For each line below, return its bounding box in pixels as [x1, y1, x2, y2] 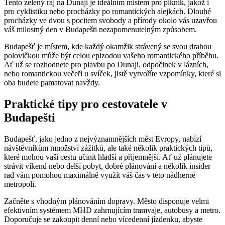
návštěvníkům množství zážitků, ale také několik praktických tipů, [4, 143, 212, 152]
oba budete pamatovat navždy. [4, 78, 100, 87]
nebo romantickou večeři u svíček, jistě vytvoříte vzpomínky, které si [4, 69, 221, 78]
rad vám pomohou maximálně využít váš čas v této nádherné [4, 170, 195, 179]
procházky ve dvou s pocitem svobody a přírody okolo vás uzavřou [4, 16, 217, 25]
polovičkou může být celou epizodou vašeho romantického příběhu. [4, 51, 218, 60]
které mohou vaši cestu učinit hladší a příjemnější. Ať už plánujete [4, 152, 212, 161]
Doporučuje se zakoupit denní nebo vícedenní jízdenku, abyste [4, 214, 202, 223]
